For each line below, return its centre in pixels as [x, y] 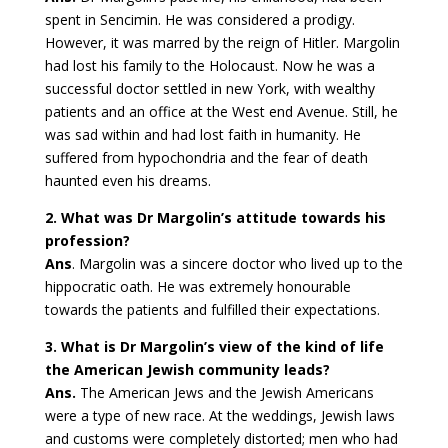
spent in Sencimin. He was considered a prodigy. [199, 20]
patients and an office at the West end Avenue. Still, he [221, 112]
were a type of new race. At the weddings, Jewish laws [219, 416]
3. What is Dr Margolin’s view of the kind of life [214, 347]
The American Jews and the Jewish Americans [224, 393]
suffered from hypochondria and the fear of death [206, 158]
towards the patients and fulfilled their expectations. [212, 310]
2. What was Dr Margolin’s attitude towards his [215, 218]
